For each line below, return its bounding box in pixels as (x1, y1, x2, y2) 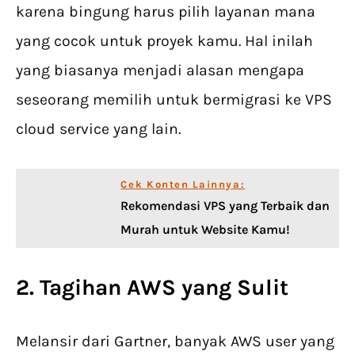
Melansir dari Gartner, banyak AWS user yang (16, 332, 334, 351)
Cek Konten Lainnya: (120, 178, 246, 191)
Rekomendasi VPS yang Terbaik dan (120, 198, 330, 214)
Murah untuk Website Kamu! (120, 222, 291, 238)
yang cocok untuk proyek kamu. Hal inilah (16, 32, 313, 51)
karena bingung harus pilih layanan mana (16, 2, 315, 21)
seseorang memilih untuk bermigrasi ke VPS (16, 90, 332, 109)
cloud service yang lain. (16, 120, 181, 139)
